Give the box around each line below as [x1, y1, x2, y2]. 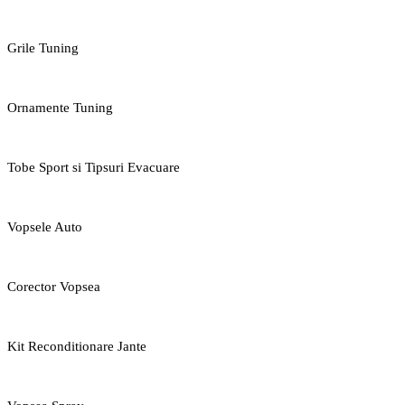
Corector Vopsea [7, 278, 100, 294]
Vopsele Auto [7, 219, 82, 234]
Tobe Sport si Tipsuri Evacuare [7, 159, 180, 174]
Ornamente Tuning [7, 99, 113, 115]
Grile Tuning [7, 40, 79, 55]
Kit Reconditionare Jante [7, 338, 146, 353]
